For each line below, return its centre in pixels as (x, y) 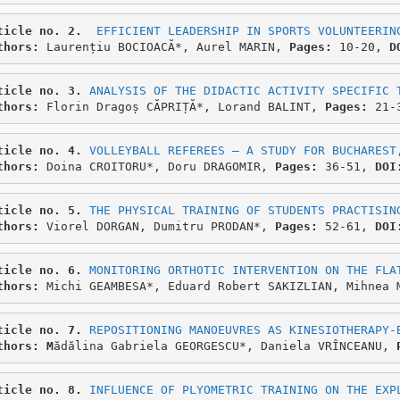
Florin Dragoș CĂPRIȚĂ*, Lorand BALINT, (185, 106)
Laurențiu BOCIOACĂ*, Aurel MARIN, (164, 46)
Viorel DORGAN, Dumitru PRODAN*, (160, 226)
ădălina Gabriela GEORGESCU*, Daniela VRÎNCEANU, (225, 346)
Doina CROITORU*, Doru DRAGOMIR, (160, 166)
